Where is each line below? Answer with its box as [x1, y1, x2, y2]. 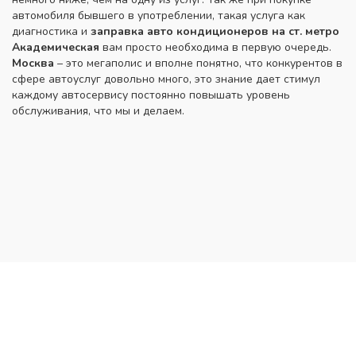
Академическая [12, 40, 99, 55]
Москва [12, 56, 54, 71]
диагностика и [12, 24, 91, 39]
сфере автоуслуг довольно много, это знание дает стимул [12, 72, 320, 87]
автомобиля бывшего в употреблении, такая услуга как [12, 8, 305, 23]
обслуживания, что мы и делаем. [12, 103, 188, 118]
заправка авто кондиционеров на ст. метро [91, 24, 339, 39]
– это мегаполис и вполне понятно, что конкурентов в [54, 56, 342, 71]
